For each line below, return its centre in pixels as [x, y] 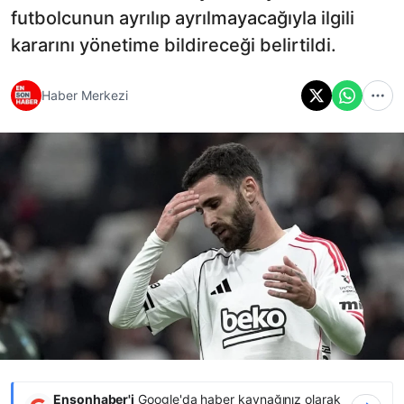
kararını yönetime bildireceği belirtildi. [174, 45]
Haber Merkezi [85, 96]
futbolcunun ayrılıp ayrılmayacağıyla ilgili [183, 18]
